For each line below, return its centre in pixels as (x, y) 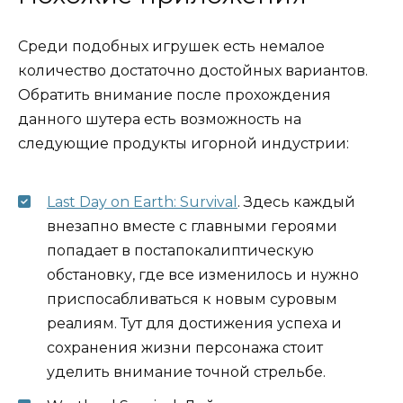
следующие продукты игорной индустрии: (184, 143)
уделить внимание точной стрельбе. (186, 372)
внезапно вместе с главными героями (192, 227)
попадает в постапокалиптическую (180, 251)
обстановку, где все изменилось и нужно (203, 275)
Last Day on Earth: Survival (142, 202)
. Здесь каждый (296, 202)
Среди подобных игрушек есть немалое (171, 46)
